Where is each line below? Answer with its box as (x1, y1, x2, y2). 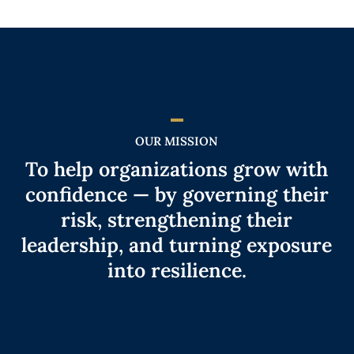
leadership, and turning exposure (21, 232, 333, 258)
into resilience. (107, 257, 247, 283)
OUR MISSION (135, 133, 219, 149)
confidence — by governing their (24, 181, 329, 207)
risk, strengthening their (61, 206, 293, 232)
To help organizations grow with (25, 156, 329, 182)
